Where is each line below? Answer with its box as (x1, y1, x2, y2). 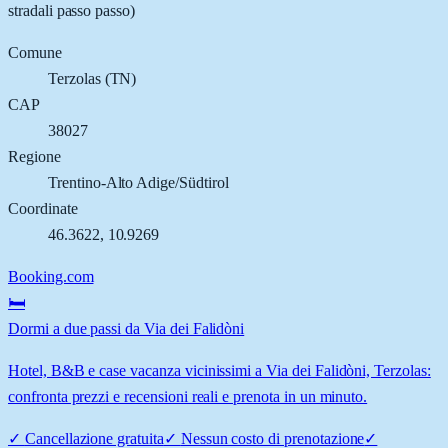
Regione (8, 147, 61, 165)
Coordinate (8, 199, 78, 217)
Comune (8, 43, 62, 61)
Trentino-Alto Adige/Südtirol (48, 173, 229, 191)
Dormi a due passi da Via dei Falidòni (8, 319, 245, 337)
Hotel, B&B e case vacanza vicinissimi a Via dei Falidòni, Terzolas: (8, 361, 431, 379)
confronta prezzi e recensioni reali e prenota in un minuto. (8, 387, 368, 405)
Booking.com (8, 267, 94, 285)
